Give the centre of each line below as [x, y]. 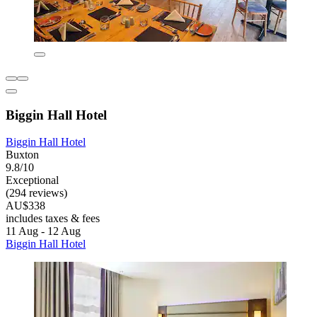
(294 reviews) [36, 193]
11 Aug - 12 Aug [43, 231]
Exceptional [32, 180]
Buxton [22, 155]
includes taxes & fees [53, 219]
